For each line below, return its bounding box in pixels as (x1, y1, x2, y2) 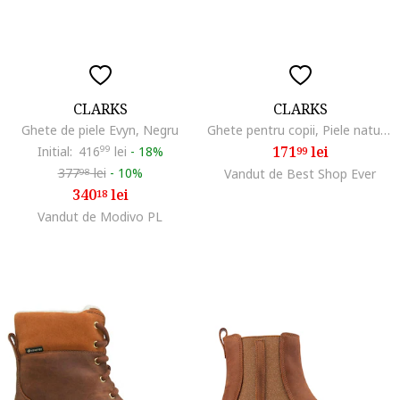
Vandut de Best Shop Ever (224, 164, 376, 182)
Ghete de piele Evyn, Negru (21, 121, 179, 138)
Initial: (37, 142, 72, 160)
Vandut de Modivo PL (37, 207, 162, 225)
